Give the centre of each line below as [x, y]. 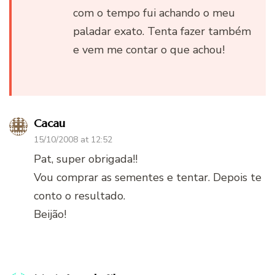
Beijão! [50, 214]
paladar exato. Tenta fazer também [162, 31]
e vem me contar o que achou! [149, 49]
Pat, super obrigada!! [86, 159]
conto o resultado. [79, 196]
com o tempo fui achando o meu [154, 13]
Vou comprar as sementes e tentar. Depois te [148, 177]
